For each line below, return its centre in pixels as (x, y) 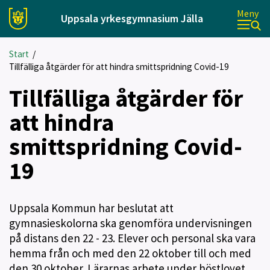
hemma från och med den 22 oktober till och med (130, 253)
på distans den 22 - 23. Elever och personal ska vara (132, 238)
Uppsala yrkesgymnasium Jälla (132, 18)
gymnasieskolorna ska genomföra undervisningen (130, 223)
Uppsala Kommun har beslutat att (91, 208)
